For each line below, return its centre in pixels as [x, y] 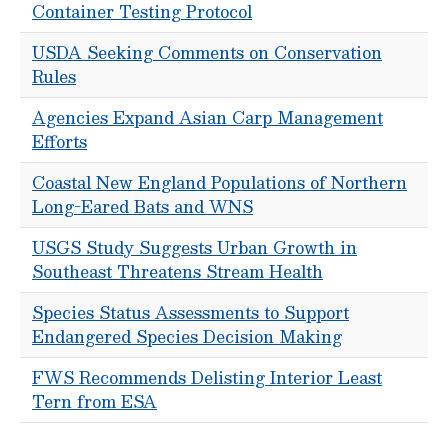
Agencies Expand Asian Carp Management [207, 117]
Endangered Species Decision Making [187, 336]
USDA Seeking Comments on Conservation [207, 52]
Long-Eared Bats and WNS [142, 206]
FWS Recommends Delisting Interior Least [207, 377]
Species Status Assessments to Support [190, 312]
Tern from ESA [94, 401]
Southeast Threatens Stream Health [177, 271]
